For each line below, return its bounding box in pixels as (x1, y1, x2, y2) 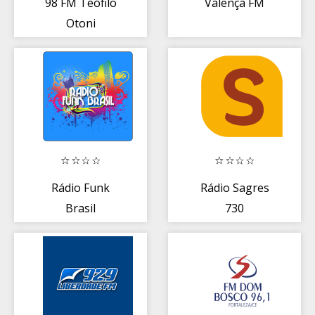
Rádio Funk (51, 179, 110, 195)
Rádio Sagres (200, 179, 269, 195)
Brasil (65, 200, 96, 216)
